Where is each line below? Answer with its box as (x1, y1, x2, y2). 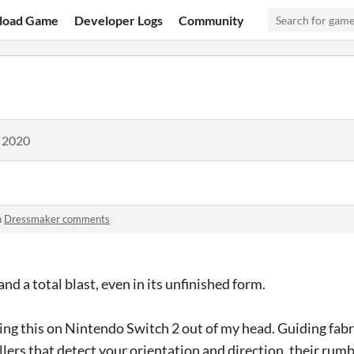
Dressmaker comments (4, 213, 110, 225)
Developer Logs (74, 12, 164, 28)
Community (179, 12, 245, 28)
